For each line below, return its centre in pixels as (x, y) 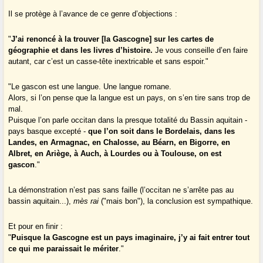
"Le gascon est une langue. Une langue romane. (90, 87)
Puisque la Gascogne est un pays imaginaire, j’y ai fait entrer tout (131, 238)
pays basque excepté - (48, 131)
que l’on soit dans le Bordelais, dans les (162, 131)
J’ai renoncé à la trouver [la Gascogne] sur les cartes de (113, 39)
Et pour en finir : (36, 227)
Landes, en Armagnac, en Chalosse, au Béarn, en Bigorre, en (119, 143)
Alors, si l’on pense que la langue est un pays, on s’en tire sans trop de (129, 98)
